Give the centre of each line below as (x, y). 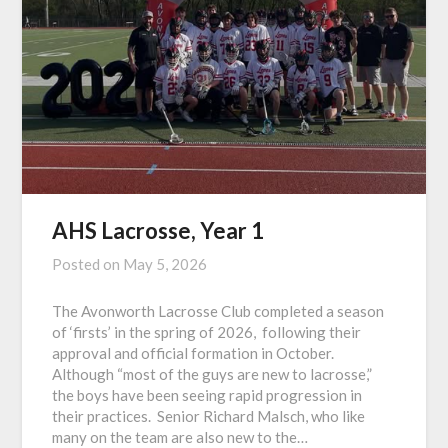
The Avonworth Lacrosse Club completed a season (218, 311)
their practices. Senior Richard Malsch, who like (209, 416)
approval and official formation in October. (193, 353)
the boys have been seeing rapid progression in (207, 395)
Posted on (88, 264)
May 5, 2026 (165, 264)
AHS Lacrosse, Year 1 (158, 231)
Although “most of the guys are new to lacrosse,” (212, 374)
